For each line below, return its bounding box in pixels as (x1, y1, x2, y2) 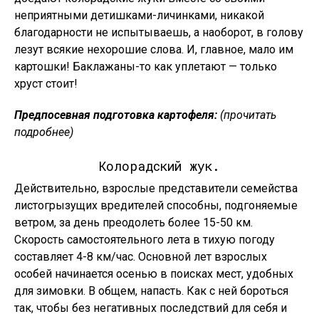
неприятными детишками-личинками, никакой (14, 9, 264, 22)
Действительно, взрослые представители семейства (14, 182, 298, 195)
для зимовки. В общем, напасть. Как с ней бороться (14, 284, 288, 298)
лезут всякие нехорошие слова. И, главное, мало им (14, 43, 293, 56)
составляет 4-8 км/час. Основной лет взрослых (14, 250, 267, 263)
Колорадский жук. (99, 157, 220, 174)
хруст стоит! (14, 77, 78, 90)
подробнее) (14, 125, 73, 139)
